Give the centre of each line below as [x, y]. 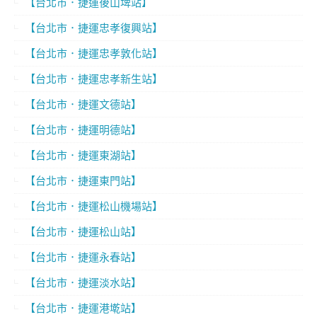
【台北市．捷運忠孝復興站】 [94, 28]
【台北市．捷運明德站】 [83, 130]
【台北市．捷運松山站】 [83, 232]
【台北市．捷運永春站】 [83, 257]
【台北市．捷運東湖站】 [83, 155]
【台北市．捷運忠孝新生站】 [94, 79]
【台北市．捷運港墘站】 [83, 308]
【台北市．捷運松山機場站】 [94, 206]
